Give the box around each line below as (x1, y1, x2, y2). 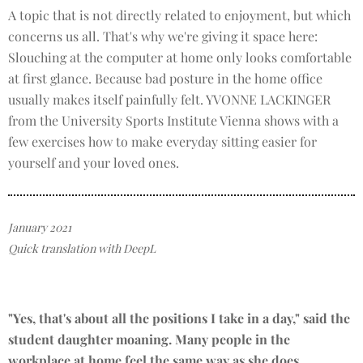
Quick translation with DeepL (8, 241, 156, 256)
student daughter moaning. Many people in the (8, 331, 290, 348)
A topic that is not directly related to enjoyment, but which (8, 6, 351, 23)
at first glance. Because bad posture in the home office (8, 70, 322, 87)
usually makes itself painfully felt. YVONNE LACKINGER (8, 91, 331, 108)
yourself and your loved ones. (8, 154, 179, 171)
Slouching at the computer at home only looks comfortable (8, 49, 352, 66)
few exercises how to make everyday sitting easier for (8, 133, 317, 150)
